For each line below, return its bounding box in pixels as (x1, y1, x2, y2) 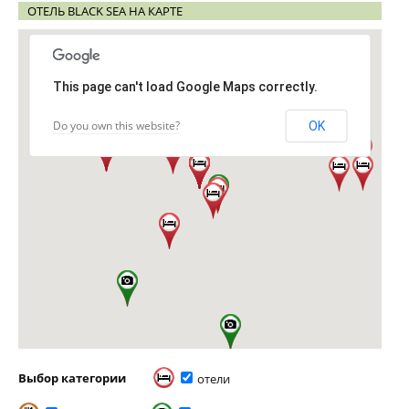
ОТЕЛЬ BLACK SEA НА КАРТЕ (27, 3, 183, 19)
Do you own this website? (52, 118, 180, 133)
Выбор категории (18, 370, 126, 386)
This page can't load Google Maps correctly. (52, 79, 318, 94)
